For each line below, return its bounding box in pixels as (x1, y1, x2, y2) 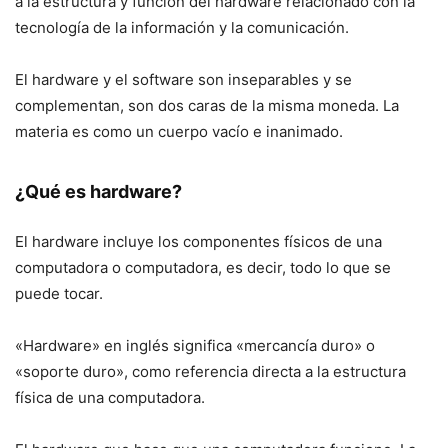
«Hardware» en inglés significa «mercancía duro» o (15, 336, 375, 355)
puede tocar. (15, 284, 103, 303)
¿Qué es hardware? (15, 181, 182, 202)
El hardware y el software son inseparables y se (15, 70, 352, 89)
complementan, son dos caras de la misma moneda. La (15, 96, 399, 115)
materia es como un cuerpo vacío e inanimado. (15, 122, 343, 141)
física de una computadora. (15, 388, 205, 407)
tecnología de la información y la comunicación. (15, 18, 349, 37)
